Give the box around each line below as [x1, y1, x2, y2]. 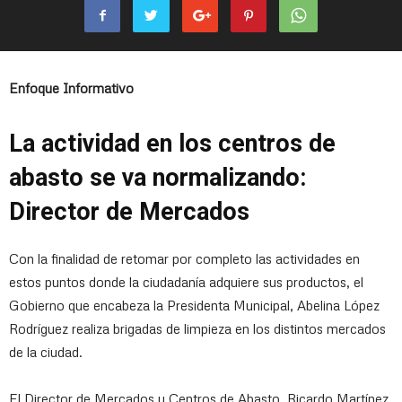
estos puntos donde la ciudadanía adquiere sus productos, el [9, 273, 363, 290]
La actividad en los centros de [9, 128, 336, 158]
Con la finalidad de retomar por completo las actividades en [9, 249, 360, 267]
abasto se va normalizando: [9, 162, 306, 192]
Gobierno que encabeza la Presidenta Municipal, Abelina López [9, 296, 380, 313]
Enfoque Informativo [9, 79, 134, 96]
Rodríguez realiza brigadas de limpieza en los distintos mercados [9, 319, 386, 336]
